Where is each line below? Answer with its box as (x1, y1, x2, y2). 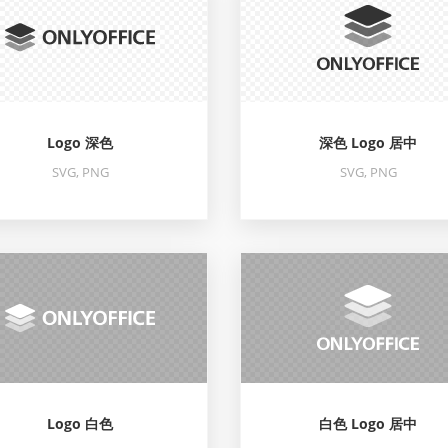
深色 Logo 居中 (319, 133, 417, 152)
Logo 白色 (47, 414, 113, 433)
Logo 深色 (47, 133, 113, 152)
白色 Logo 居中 (319, 414, 417, 433)
